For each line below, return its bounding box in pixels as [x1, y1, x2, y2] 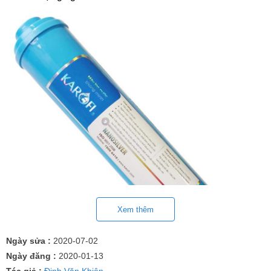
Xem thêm [117, 204, 154, 214]
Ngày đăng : [6, 251, 59, 261]
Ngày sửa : [6, 236, 53, 246]
